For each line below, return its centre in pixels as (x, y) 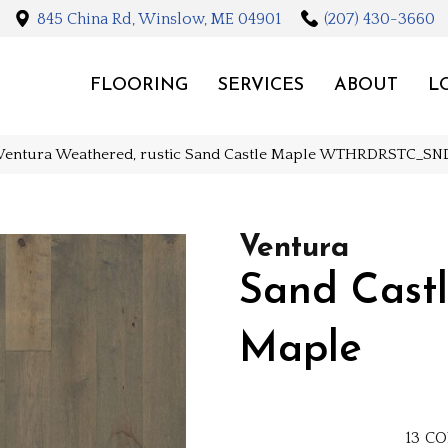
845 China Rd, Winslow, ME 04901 (158, 18)
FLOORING (138, 85)
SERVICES (260, 85)
